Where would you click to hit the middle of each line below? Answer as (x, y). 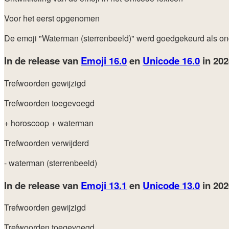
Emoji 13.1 (104, 185)
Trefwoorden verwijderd (47, 143)
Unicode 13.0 (171, 185)
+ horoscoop (28, 123)
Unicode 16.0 (171, 61)
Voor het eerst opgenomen (52, 18)
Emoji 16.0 (104, 61)
